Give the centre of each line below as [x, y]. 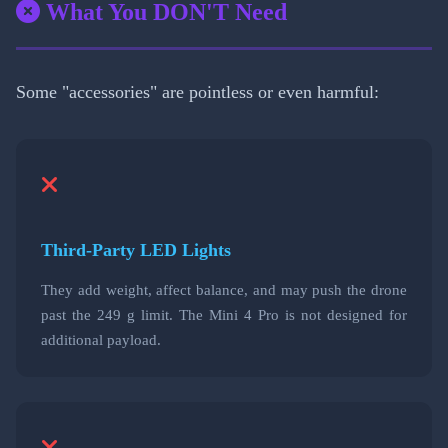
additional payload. [101, 339]
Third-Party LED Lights [136, 249]
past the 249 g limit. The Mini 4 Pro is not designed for [224, 314]
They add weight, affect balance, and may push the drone [224, 289]
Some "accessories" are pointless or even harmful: [197, 91]
